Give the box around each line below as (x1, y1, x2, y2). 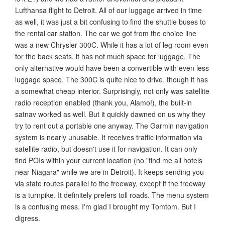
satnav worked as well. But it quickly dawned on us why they (15, 108, 205, 119)
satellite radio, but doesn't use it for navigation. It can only (15, 143, 197, 154)
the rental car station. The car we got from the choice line (15, 28, 196, 38)
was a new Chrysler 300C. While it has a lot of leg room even (15, 39, 208, 50)
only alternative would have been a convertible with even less (15, 62, 209, 73)
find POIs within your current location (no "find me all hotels (15, 155, 202, 165)
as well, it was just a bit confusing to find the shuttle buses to (15, 16, 206, 27)
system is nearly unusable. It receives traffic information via (15, 132, 202, 142)
